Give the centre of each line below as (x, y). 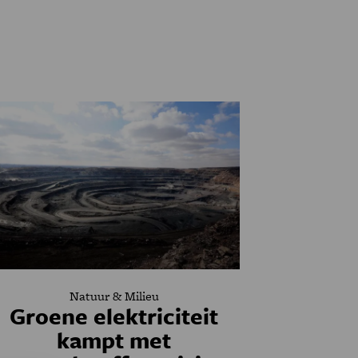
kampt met (114, 340)
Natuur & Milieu (114, 296)
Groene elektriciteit (114, 316)
